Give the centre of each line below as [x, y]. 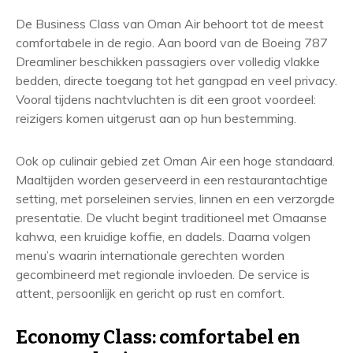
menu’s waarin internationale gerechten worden [150, 255]
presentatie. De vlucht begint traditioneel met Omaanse [171, 217]
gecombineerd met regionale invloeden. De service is [163, 274]
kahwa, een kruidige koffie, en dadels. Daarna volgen [163, 236]
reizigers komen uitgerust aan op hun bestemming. [156, 118]
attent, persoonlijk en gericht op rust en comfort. [150, 293]
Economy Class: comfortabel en [158, 337]
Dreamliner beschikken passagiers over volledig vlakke [168, 61]
